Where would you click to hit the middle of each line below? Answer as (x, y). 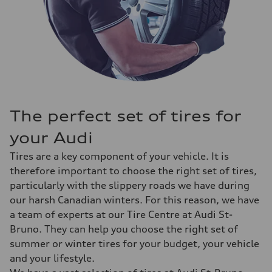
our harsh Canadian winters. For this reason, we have (134, 200)
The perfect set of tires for (126, 116)
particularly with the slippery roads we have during (130, 185)
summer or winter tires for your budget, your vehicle (134, 243)
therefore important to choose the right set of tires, (133, 171)
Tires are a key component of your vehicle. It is (119, 156)
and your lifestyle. (53, 258)
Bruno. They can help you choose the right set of (124, 229)
